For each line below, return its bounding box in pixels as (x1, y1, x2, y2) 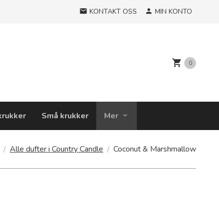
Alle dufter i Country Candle (10, 143, 103, 154)
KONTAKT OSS (89, 7, 137, 16)
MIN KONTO (155, 7, 192, 16)
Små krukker (41, 110, 88, 121)
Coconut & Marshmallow (113, 143, 196, 154)
